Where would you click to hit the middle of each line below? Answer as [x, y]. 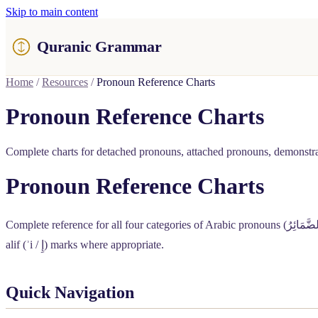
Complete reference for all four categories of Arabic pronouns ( [146, 224]
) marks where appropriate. [104, 244]
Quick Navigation [70, 292]
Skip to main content [52, 12]
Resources [65, 82]
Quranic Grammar [99, 46]
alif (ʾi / [23, 244]
